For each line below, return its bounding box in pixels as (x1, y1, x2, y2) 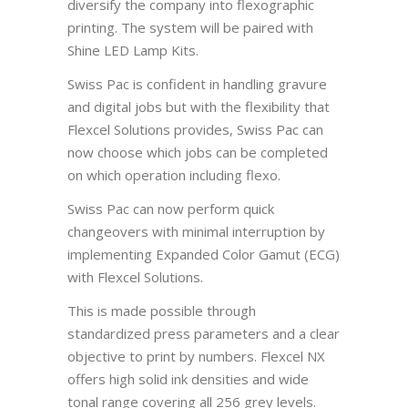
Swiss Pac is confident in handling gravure (67, 74, 327, 93)
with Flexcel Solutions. (67, 267, 207, 286)
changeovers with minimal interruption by (67, 221, 325, 240)
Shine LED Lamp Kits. (67, 40, 199, 59)
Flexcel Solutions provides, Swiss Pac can (67, 119, 323, 138)
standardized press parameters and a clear (67, 323, 340, 342)
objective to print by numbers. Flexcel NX (67, 346, 325, 365)
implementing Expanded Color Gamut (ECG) (67, 244, 340, 263)
